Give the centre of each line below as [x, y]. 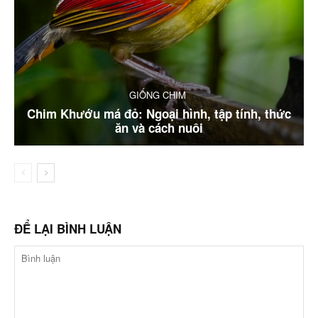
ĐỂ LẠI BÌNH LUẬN [68, 228]
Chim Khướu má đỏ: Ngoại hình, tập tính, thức [159, 113]
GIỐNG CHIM [157, 94]
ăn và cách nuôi [159, 127]
